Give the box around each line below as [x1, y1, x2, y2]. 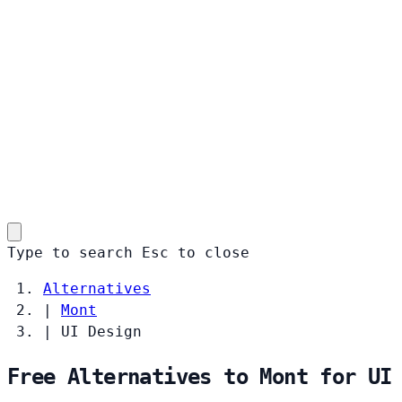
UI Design [61, 322, 142, 340]
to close [178, 243, 249, 261]
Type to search [7, 243, 133, 261]
